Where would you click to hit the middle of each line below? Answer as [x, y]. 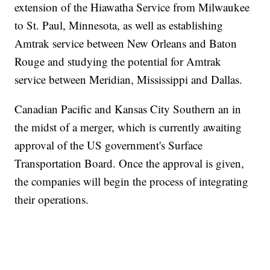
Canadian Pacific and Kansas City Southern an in [128, 109]
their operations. [52, 199]
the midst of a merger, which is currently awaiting [128, 127]
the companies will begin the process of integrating [132, 181]
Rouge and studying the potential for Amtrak [118, 61]
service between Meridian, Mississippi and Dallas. [129, 80]
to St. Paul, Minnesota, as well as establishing [119, 25]
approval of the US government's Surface [109, 145]
